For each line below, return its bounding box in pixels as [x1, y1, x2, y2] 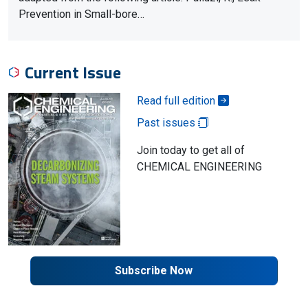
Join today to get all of [136, 144, 245, 157]
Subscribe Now [115, 263, 193, 277]
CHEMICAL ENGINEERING [136, 160, 262, 173]
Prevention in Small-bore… [19, 8, 144, 21]
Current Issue [25, 60, 121, 85]
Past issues [136, 116, 198, 129]
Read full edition [136, 94, 218, 107]
